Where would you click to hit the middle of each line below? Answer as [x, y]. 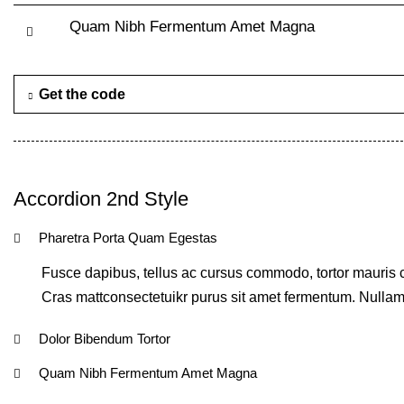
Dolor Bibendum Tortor [105, 339]
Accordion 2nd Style [101, 199]
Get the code [82, 94]
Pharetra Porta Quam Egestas [128, 238]
